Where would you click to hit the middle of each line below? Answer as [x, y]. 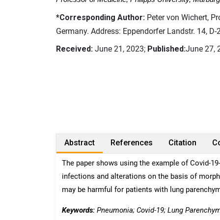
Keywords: [78, 210]
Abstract [80, 143]
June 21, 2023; [120, 49]
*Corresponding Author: [100, 17]
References [132, 143]
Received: [74, 49]
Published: [166, 49]
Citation [182, 143]
